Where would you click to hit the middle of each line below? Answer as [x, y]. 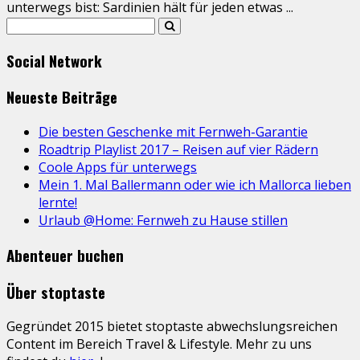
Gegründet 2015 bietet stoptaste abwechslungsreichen [172, 327]
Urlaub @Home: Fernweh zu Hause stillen [163, 221]
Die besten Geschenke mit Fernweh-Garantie [173, 132]
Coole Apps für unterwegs [118, 168]
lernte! [58, 203]
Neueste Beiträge [62, 97]
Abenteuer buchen [65, 255]
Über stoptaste [56, 292]
